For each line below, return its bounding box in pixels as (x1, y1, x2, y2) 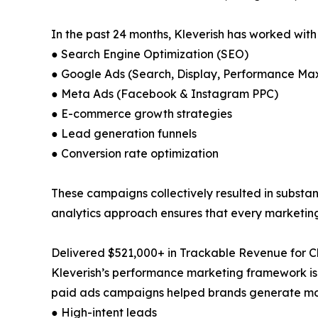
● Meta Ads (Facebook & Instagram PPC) (51, 87, 278, 101)
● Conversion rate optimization (51, 146, 219, 160)
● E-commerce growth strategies (51, 106, 232, 121)
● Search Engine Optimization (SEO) (51, 47, 248, 61)
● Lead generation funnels (51, 126, 197, 141)
